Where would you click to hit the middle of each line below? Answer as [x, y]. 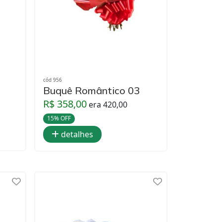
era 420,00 [108, 105]
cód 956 [53, 80]
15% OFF [59, 118]
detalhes [76, 134]
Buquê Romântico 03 [91, 91]
